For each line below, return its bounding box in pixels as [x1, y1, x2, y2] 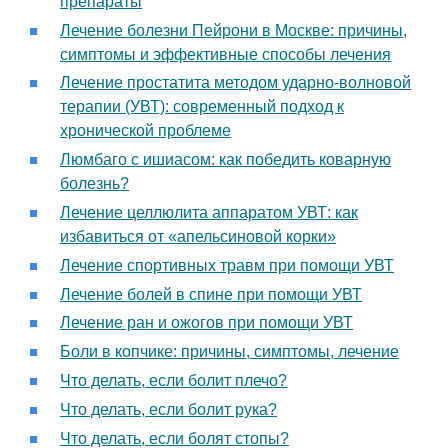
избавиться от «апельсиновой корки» [60, 227, 336, 245]
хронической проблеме [60, 122, 231, 140]
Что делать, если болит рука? [60, 400, 277, 418]
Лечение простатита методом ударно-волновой [60, 74, 411, 92]
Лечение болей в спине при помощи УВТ [60, 285, 362, 303]
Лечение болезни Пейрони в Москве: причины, [60, 21, 407, 39]
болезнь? [60, 175, 129, 193]
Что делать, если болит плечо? [60, 371, 287, 389]
